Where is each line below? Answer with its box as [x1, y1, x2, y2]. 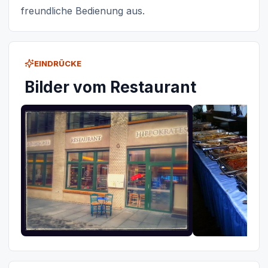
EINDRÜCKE [34, 59, 81, 69]
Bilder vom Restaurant [25, 78, 196, 97]
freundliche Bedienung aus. [21, 5, 145, 17]
